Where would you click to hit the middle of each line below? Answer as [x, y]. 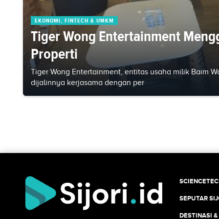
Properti [54, 53]
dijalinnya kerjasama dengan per [88, 82]
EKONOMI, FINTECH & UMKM [74, 20]
